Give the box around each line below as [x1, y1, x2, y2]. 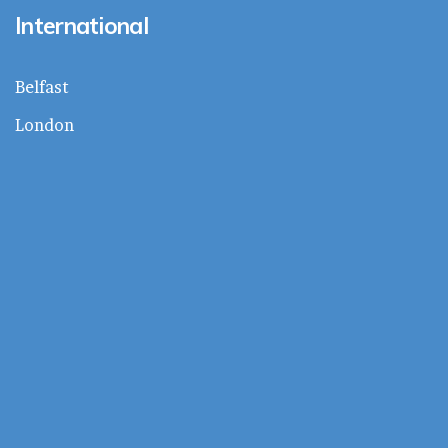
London [15, 114, 74, 135]
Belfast [15, 76, 69, 97]
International [15, 10, 148, 40]
